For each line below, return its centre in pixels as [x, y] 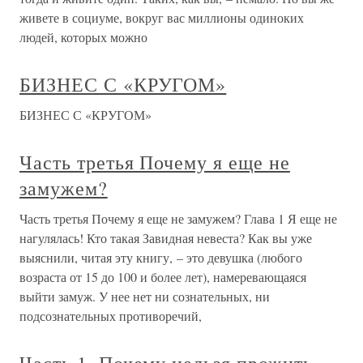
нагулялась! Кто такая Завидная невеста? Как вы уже [166, 237]
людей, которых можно [83, 36]
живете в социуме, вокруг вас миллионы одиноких [162, 17]
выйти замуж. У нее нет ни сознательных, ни [145, 296]
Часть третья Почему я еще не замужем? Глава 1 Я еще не [178, 218]
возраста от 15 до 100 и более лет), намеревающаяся [163, 276]
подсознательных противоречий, [111, 315]
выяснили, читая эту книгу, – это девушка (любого [161, 257]
